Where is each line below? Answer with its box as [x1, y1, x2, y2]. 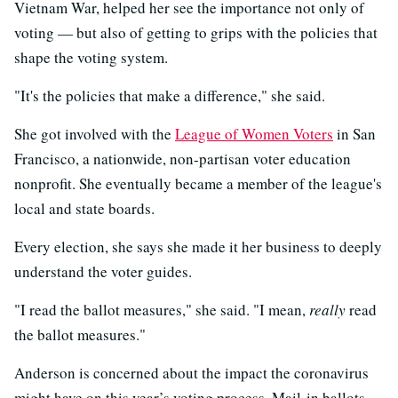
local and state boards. [14, 198, 155, 219]
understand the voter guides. [14, 261, 192, 283]
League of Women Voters [175, 123, 333, 145]
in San [333, 123, 376, 145]
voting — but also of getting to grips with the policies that [14, 22, 378, 44]
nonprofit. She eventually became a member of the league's [14, 173, 382, 195]
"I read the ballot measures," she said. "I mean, [14, 299, 309, 321]
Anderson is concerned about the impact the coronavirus [14, 362, 369, 384]
